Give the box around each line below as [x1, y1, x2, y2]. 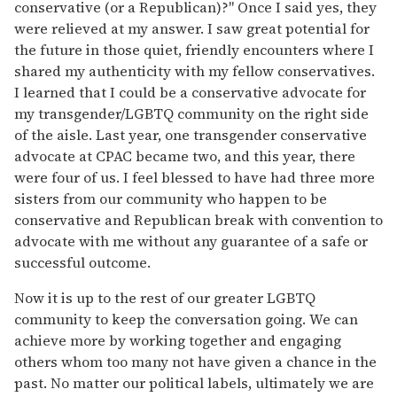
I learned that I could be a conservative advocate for [14, 82, 366, 102]
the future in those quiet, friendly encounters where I [14, 39, 374, 59]
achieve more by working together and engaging [14, 330, 341, 350]
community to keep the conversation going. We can [14, 308, 358, 329]
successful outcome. [14, 252, 151, 272]
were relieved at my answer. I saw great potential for [14, 18, 370, 38]
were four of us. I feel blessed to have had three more [14, 167, 375, 187]
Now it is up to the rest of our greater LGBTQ [14, 287, 315, 307]
